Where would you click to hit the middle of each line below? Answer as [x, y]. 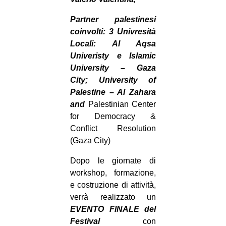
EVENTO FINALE [105, 209]
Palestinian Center [122, 104]
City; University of [113, 80]
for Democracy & [113, 117]
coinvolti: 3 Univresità [113, 32]
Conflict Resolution [113, 129]
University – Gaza [113, 68]
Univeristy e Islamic [113, 56]
